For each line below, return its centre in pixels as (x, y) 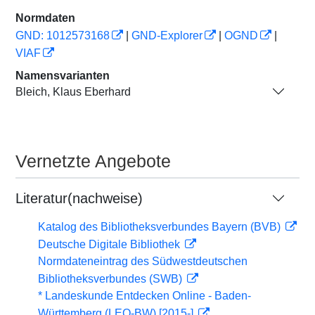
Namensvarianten (63, 76)
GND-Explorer (167, 36)
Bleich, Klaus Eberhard (73, 91)
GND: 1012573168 (63, 36)
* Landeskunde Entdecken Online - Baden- (144, 296)
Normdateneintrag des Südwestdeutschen (143, 261)
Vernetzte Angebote (93, 161)
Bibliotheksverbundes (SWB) (111, 279)
